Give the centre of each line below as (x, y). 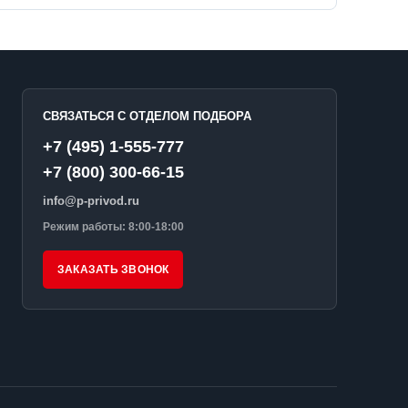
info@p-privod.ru (91, 201)
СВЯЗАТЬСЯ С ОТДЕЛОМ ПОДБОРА (147, 116)
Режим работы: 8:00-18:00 (113, 227)
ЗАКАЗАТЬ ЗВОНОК (113, 270)
